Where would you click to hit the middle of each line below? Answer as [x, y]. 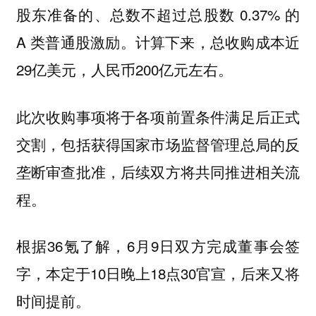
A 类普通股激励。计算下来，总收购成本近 [158, 42]
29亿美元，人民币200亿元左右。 [124, 69]
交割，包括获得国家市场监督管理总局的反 [158, 144]
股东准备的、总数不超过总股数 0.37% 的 [158, 14]
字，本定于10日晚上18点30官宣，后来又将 [158, 273]
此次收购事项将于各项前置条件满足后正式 [158, 116]
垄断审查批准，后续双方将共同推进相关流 [158, 171]
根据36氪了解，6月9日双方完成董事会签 [158, 246]
